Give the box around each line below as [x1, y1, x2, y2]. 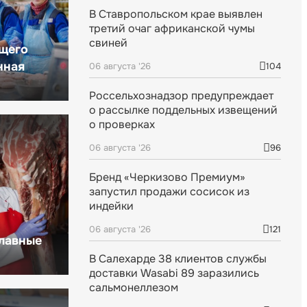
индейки [89, 199, 134, 214]
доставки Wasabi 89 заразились [89, 266, 259, 281]
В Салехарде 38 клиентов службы [89, 251, 267, 267]
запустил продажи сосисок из [89, 184, 249, 199]
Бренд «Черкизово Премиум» [89, 170, 245, 185]
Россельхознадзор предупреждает [89, 88, 273, 103]
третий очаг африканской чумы [89, 21, 255, 36]
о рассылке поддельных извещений [89, 103, 278, 118]
